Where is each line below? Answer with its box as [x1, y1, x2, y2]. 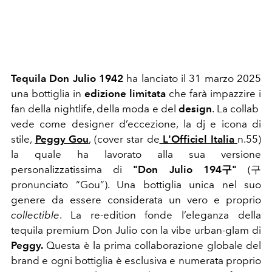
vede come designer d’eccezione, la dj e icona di [11, 117, 261, 130]
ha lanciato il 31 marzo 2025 [123, 72, 261, 84]
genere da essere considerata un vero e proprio [11, 193, 261, 206]
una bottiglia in [11, 87, 84, 100]
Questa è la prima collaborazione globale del [43, 239, 261, 251]
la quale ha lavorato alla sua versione [11, 148, 261, 160]
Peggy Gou [35, 132, 89, 145]
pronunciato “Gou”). [11, 178, 109, 191]
